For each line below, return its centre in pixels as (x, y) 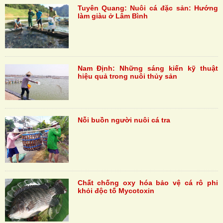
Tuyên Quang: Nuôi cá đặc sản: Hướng (148, 8)
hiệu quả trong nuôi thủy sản (127, 76)
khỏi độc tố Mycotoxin (116, 191)
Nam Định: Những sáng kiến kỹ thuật (148, 68)
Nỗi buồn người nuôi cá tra (124, 120)
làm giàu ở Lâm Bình (112, 16)
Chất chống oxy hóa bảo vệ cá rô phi (148, 183)
